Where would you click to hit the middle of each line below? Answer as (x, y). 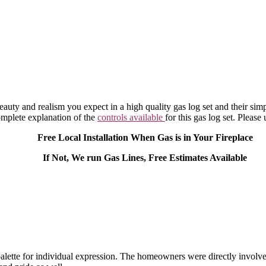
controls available (131, 118)
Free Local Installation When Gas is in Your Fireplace (145, 138)
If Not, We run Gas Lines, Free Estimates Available (145, 158)
